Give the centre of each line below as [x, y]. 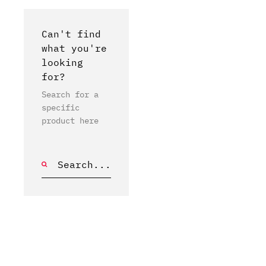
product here [70, 121]
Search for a [70, 94]
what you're [74, 48]
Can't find [71, 34]
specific [61, 107]
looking [62, 62]
